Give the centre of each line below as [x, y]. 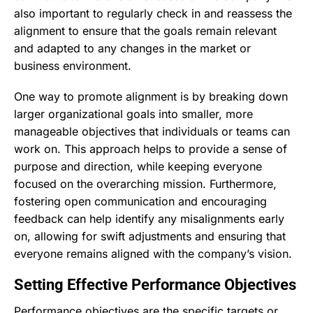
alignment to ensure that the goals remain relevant [145, 30]
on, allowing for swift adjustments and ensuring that [150, 236]
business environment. [73, 65]
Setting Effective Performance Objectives [155, 285]
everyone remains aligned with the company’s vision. [153, 253]
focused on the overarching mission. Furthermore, [145, 183]
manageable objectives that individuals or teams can [152, 131]
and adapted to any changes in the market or [132, 48]
